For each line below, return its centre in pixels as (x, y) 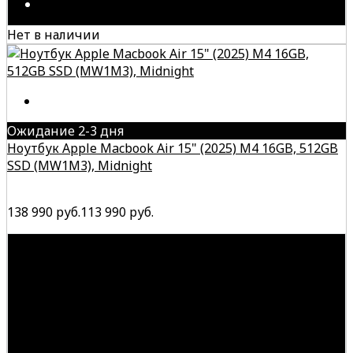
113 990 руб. (117, 212)
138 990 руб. (44, 212)
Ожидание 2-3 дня (65, 130)
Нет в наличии (54, 34)
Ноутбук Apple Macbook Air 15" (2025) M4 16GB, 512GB (173, 148)
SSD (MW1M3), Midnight (80, 165)
